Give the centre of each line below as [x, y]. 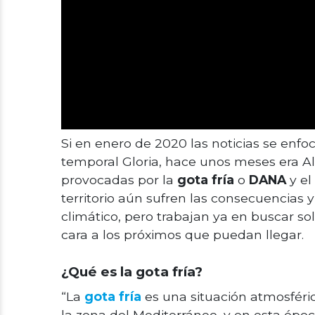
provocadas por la [119, 180]
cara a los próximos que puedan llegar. [182, 234]
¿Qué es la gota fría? [132, 272]
